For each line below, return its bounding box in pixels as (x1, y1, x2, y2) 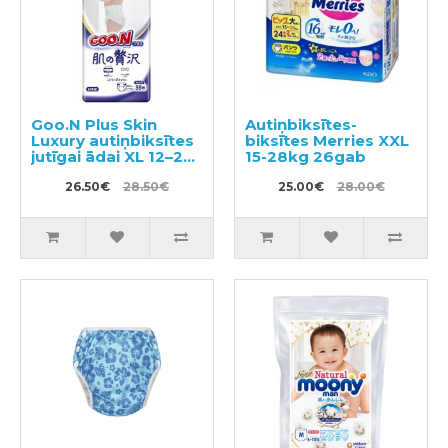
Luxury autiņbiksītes (31, 131, 194, 151)
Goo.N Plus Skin (31, 115, 157, 135)
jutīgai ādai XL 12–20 (31, 147, 194, 167)
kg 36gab (31, 163, 109, 183)
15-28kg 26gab (245, 147, 366, 167)
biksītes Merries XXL (245, 131, 409, 151)
